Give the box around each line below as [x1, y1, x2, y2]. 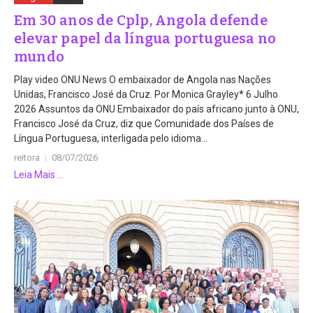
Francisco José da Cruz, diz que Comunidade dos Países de [14, 118, 274, 130]
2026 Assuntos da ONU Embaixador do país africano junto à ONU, [14, 103, 299, 115]
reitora [14, 152, 40, 163]
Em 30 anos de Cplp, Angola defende [14, 12, 268, 29]
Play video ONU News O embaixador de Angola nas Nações [14, 74, 271, 86]
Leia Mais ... [14, 169, 64, 181]
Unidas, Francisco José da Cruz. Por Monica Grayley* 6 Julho [14, 89, 278, 101]
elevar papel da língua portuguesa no [14, 30, 277, 48]
